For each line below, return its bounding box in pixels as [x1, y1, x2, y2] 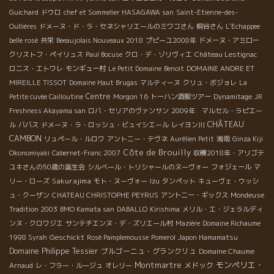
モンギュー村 [65, 64, 106, 74]
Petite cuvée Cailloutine [9, 92, 83, 102]
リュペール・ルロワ [44, 134, 105, 144]
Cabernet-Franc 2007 [52, 148, 120, 158]
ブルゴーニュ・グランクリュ [101, 246, 196, 257]
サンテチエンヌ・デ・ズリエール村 [65, 218, 173, 229]
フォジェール [211, 162, 251, 172]
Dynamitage [213, 92, 252, 102]
